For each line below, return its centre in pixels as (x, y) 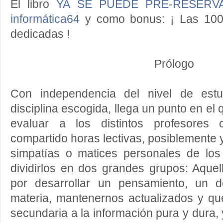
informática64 (45, 19)
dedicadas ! (40, 34)
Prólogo (174, 64)
